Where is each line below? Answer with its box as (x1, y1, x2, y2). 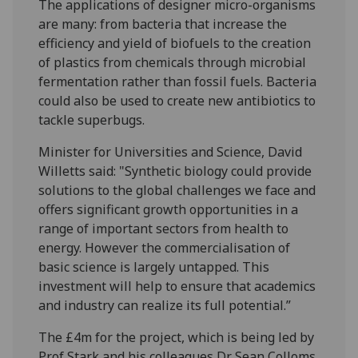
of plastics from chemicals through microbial (38, 53, 307, 71)
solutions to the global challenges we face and (38, 181, 316, 199)
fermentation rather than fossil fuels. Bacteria (38, 72, 317, 90)
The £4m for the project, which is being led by (38, 328, 315, 346)
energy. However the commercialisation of (38, 238, 291, 257)
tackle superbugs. (38, 110, 145, 129)
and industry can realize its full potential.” (38, 296, 292, 314)
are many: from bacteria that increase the (38, 14, 288, 33)
